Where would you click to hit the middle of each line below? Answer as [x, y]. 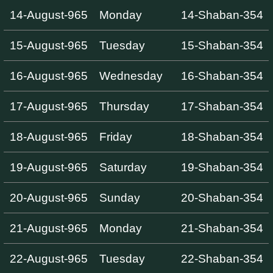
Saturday [123, 167]
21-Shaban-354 [222, 228]
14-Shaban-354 [222, 15]
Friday [115, 136]
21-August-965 [48, 228]
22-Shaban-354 [222, 258]
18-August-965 [48, 136]
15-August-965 [48, 45]
